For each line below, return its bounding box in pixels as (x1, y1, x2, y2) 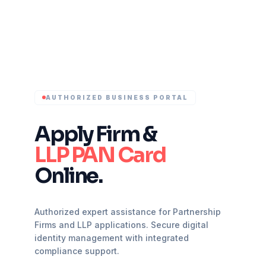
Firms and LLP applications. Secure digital (34, 219, 208, 230)
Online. (34, 162, 103, 189)
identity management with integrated (34, 232, 189, 243)
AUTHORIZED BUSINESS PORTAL (46, 93, 188, 101)
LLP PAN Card (34, 141, 166, 168)
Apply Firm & (34, 121, 157, 147)
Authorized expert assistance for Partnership (34, 206, 221, 217)
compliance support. (34, 245, 119, 256)
